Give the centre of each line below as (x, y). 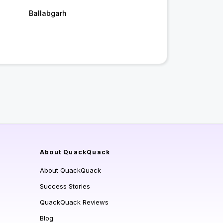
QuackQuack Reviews (74, 202)
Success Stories (65, 186)
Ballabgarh (48, 13)
